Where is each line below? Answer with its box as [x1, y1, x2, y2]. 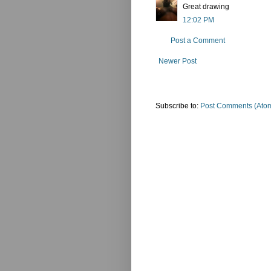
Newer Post [158, 56, 197, 65]
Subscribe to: [155, 101, 200, 110]
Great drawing [183, 2, 229, 11]
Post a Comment [171, 36, 225, 45]
